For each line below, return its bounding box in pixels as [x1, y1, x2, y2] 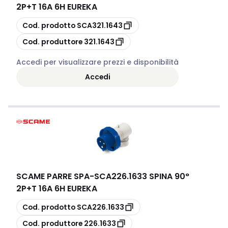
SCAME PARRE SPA [16, 170, 90, 182]
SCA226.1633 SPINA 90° [94, 170, 189, 182]
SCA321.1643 [77, 20, 123, 31]
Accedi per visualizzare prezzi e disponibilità [16, 57, 179, 67]
